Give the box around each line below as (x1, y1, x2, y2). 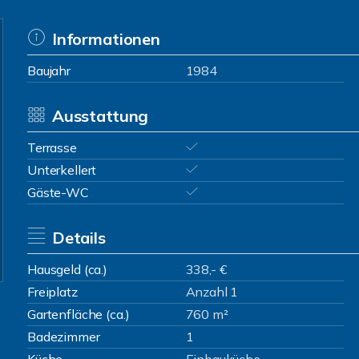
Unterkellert (27, 162, 97, 178)
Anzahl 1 (185, 284, 239, 300)
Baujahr (27, 63, 71, 79)
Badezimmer (27, 329, 100, 345)
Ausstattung (51, 106, 149, 126)
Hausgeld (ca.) (27, 261, 107, 277)
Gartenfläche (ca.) (27, 306, 130, 322)
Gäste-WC (27, 184, 89, 200)
